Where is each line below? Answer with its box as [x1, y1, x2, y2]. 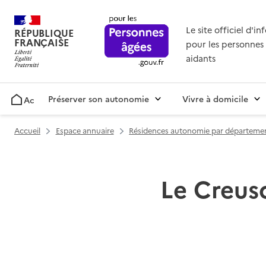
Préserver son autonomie [48, 93, 149, 105]
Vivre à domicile [182, 93, 248, 105]
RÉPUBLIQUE [14, 26, 74, 40]
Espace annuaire [55, 125, 114, 136]
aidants [185, 52, 216, 65]
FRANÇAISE [14, 36, 69, 49]
